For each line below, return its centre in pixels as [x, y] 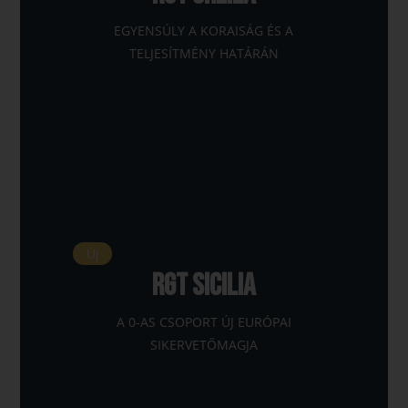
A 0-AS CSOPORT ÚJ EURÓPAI [204, 321]
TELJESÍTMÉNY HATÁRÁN [204, 53]
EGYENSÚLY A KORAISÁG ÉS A [204, 30]
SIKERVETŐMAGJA [204, 344]
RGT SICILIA [204, 286]
